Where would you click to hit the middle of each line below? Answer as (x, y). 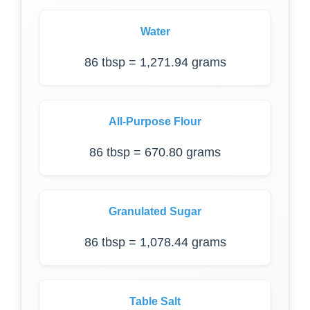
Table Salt (155, 301)
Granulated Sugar (155, 211)
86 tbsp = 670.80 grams (155, 152)
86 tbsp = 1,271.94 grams (155, 62)
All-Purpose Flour (155, 121)
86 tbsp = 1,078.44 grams (155, 242)
